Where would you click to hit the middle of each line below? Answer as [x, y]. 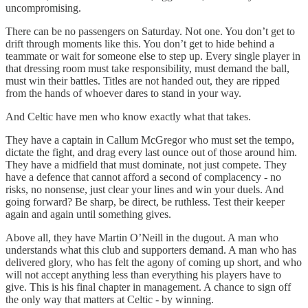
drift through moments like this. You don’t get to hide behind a [140, 43]
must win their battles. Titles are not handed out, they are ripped [143, 80]
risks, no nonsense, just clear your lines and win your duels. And [145, 189]
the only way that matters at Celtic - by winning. [110, 299]
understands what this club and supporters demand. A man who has [151, 250]
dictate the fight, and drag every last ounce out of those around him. [151, 152]
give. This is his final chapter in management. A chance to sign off [148, 287]
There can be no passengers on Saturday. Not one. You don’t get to [150, 31]
